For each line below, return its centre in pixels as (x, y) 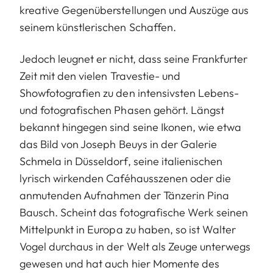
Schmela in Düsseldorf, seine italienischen (121, 161)
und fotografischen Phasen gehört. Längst (122, 110)
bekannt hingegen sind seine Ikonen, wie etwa (131, 127)
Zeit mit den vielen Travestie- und (100, 76)
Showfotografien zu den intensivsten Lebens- (129, 93)
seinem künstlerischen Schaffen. (98, 27)
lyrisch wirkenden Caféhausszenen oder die (126, 178)
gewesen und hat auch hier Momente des (119, 263)
